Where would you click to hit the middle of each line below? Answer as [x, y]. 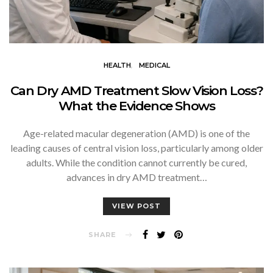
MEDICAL [154, 65]
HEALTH [117, 65]
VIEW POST [136, 206]
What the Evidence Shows [136, 105]
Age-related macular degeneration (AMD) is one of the [136, 133]
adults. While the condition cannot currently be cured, [136, 162]
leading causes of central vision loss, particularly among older [136, 147]
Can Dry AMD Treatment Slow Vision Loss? [136, 90]
